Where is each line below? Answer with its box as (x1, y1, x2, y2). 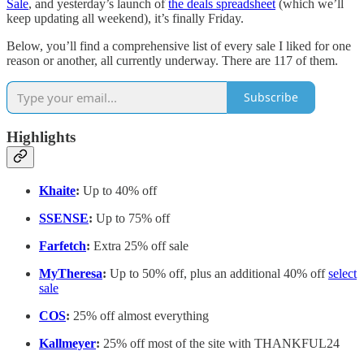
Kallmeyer (39, 336, 96, 350)
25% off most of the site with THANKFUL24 (100, 336, 340, 350)
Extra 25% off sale (93, 238, 188, 253)
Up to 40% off (80, 183, 157, 197)
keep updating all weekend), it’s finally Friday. (6, 11, 244, 25)
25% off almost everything (70, 308, 209, 323)
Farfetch (39, 238, 86, 253)
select (328, 266, 357, 280)
